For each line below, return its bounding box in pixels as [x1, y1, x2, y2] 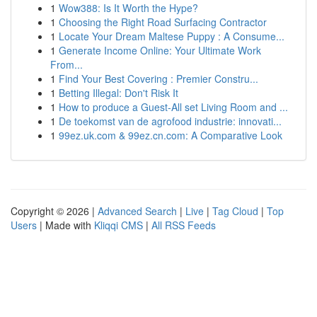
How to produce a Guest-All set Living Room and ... [59, 100, 288, 114]
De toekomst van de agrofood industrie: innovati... [59, 114, 282, 128]
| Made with [37, 218, 94, 232]
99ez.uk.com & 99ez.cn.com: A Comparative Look [59, 128, 282, 142]
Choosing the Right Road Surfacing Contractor [59, 15, 267, 29]
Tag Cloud [212, 204, 258, 218]
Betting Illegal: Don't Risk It [59, 86, 178, 100]
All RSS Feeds [151, 218, 216, 232]
